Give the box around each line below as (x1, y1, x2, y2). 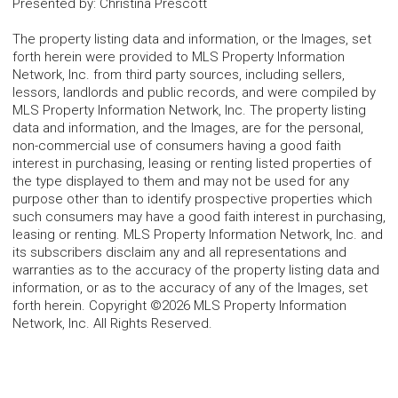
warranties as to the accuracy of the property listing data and (12, 262, 379, 279)
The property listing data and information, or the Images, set (12, 31, 371, 48)
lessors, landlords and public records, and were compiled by (12, 84, 376, 101)
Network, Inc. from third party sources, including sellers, (12, 67, 345, 84)
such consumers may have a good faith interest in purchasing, (12, 209, 386, 226)
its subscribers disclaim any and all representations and (12, 244, 346, 261)
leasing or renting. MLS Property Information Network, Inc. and (12, 227, 383, 243)
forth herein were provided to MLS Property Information (12, 49, 345, 66)
